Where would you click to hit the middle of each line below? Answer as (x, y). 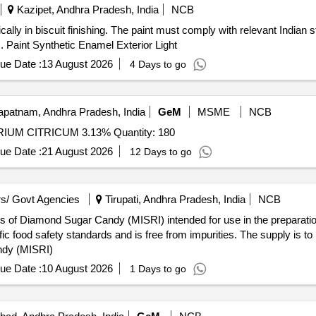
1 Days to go (158, 269)
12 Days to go (160, 152)
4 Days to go (158, 64)
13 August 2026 (77, 64)
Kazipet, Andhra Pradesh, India (86, 10)
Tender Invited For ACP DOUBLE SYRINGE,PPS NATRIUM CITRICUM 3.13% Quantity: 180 (144, 132)
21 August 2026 (77, 151)
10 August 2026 (77, 268)
